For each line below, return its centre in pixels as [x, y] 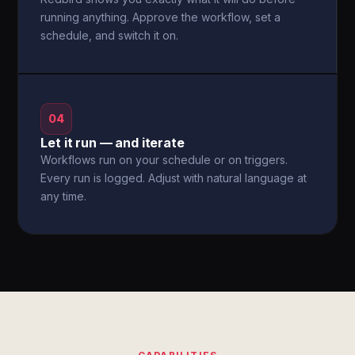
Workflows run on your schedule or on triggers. [164, 160]
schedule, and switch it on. [110, 35]
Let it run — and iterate [113, 143]
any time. [64, 196]
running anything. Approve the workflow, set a [161, 17]
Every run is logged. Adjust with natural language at [174, 178]
